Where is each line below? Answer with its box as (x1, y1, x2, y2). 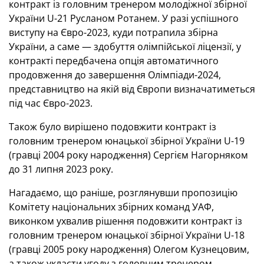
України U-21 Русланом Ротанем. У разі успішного (9, 12, 239, 25)
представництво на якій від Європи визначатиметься (9, 82, 255, 95)
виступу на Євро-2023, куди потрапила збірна (9, 26, 218, 39)
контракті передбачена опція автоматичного (9, 54, 219, 67)
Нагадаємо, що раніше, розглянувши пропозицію (9, 186, 237, 199)
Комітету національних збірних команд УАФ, (9, 200, 214, 213)
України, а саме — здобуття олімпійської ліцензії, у (9, 40, 241, 53)
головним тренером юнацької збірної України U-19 (9, 134, 245, 147)
